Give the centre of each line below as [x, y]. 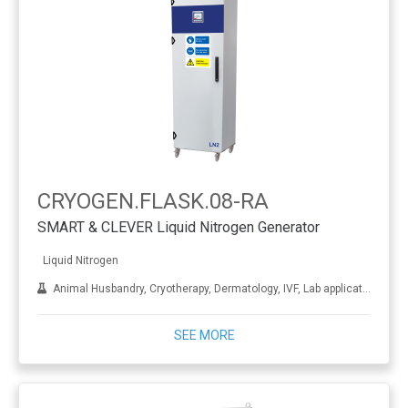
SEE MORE [204, 335]
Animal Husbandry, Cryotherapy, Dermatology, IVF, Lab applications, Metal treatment [205, 289]
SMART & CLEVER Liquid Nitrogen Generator [178, 228]
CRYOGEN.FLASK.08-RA [153, 201]
